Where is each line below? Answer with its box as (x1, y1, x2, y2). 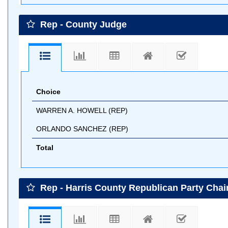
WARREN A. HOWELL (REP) (36, 106, 128, 115)
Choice (36, 87, 61, 96)
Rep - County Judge (38, 19, 127, 30)
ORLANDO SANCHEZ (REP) (36, 124, 128, 133)
